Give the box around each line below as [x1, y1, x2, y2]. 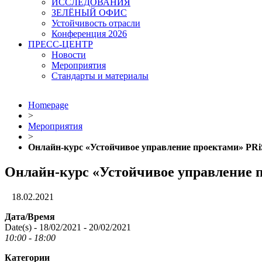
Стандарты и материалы [51, 71, 149, 81]
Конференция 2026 [51, 29, 127, 39]
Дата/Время [5, 211, 55, 222]
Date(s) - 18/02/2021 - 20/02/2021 [5, 222, 131, 232]
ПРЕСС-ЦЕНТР [28, 39, 93, 49]
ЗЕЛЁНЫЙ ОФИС [51, 8, 127, 18]
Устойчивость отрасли [51, 18, 140, 28]
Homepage [28, 100, 68, 110]
